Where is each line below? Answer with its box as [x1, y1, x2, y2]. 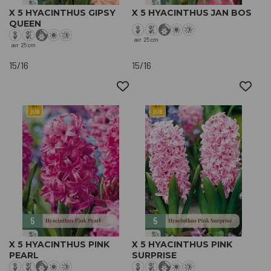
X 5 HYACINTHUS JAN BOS [132, 7, 252, 18]
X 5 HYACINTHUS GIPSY [9, 7, 116, 18]
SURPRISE [132, 250, 177, 261]
